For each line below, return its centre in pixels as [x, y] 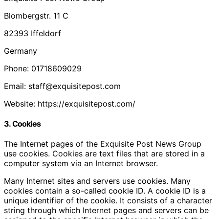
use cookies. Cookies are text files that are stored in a [104, 154]
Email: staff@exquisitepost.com [62, 86]
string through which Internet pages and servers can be [106, 210]
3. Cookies [22, 123]
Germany [21, 51]
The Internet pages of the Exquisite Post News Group [103, 144]
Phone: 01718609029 [43, 68]
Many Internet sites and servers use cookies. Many [97, 181]
